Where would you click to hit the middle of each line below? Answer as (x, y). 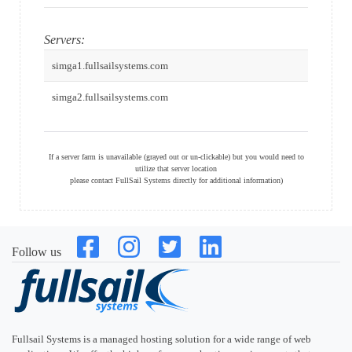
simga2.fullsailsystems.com (110, 97)
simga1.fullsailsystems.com (110, 65)
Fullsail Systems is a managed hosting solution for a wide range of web (161, 339)
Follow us (37, 251)
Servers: (64, 39)
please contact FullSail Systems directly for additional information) (176, 180)
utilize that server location (176, 168)
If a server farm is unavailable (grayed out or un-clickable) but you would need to (176, 156)
